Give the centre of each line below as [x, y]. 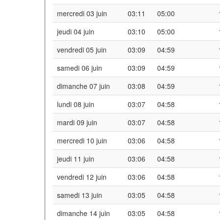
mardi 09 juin [77, 122]
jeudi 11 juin [76, 158]
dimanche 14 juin [83, 213]
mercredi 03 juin [82, 13]
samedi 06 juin [80, 68]
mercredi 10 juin [82, 140]
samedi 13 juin [80, 195]
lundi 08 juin [76, 104]
